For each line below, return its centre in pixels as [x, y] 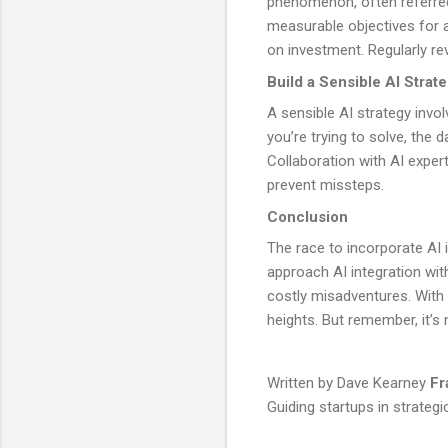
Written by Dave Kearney [348, 383]
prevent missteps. [325, 185]
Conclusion [307, 216]
